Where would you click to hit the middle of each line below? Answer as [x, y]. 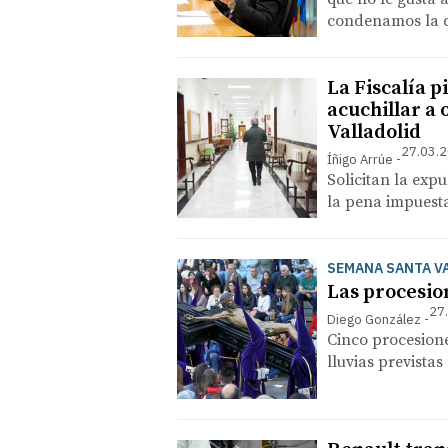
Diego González [374, 319]
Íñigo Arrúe [360, 159]
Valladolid [374, 132]
